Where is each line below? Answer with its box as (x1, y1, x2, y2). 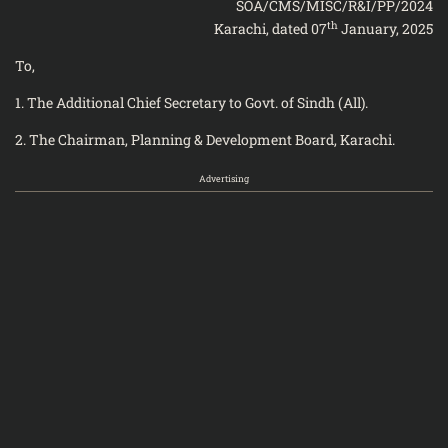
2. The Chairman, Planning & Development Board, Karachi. (15, 130, 395, 149)
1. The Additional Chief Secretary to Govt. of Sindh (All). (15, 93, 368, 112)
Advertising (199, 173, 249, 184)
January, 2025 (338, 19, 433, 38)
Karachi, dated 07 (214, 19, 327, 38)
